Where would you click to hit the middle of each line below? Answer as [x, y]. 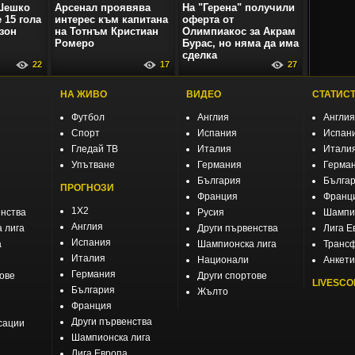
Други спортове [232, 276]
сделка [200, 55]
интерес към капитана [111, 20]
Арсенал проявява [103, 8]
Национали [223, 260]
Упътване [93, 165]
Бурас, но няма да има [240, 44]
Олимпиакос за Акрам [239, 32]
